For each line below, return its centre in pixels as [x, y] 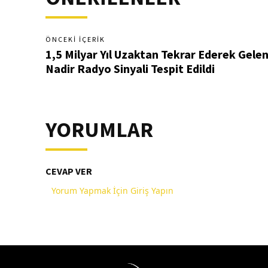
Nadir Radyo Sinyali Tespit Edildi [130, 69]
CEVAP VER [69, 171]
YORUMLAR [99, 130]
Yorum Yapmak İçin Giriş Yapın [112, 191]
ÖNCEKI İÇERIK [75, 39]
